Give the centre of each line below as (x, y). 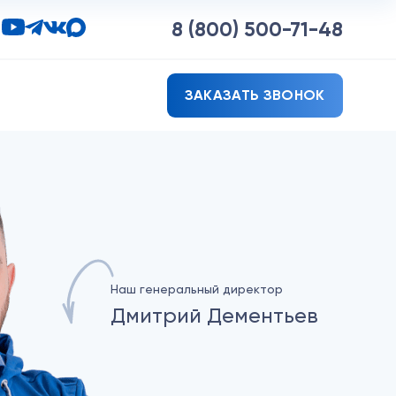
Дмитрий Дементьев (214, 316)
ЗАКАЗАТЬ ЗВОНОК (255, 95)
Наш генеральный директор (196, 289)
